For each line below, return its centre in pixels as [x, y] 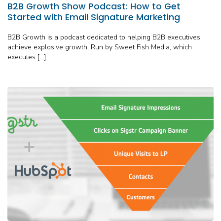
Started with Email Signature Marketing [94, 18]
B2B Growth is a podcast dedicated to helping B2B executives [104, 37]
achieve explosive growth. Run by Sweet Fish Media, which [100, 47]
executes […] [27, 57]
